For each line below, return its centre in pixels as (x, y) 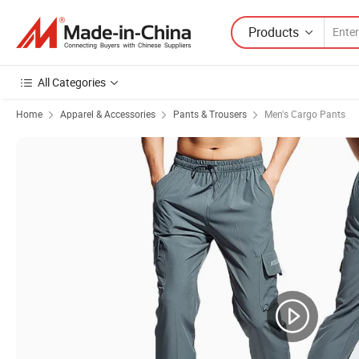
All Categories (72, 82)
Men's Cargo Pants (305, 114)
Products (274, 32)
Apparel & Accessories (108, 114)
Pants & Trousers (210, 114)
